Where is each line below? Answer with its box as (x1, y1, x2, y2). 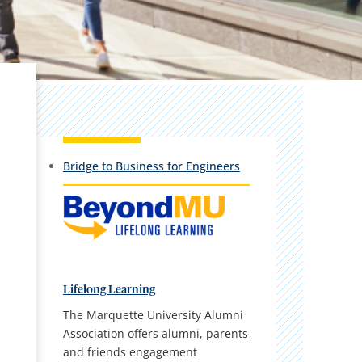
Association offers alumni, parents (62, 325, 248, 341)
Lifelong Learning (62, 284, 155, 296)
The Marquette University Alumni (62, 306, 243, 322)
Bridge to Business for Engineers (62, 158, 240, 174)
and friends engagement (62, 343, 197, 360)
